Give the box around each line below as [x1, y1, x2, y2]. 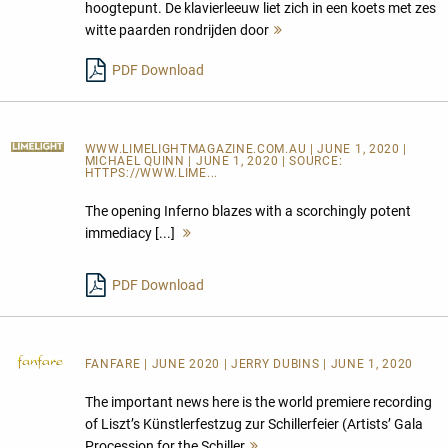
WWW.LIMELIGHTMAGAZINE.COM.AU [84, 141, 310, 156]
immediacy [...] [84, 224, 178, 241]
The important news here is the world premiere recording [84, 393, 432, 410]
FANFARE [84, 356, 145, 371]
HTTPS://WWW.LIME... [84, 165, 218, 180]
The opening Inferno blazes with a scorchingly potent [84, 202, 411, 219]
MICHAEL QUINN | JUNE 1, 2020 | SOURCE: [84, 153, 343, 168]
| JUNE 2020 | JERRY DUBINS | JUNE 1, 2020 [144, 356, 413, 371]
